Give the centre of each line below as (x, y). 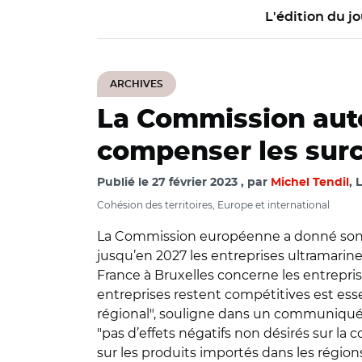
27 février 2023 (195, 183)
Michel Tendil (310, 183)
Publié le (124, 183)
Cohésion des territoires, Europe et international (213, 205)
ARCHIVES (137, 84)
